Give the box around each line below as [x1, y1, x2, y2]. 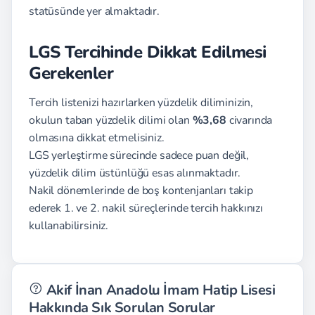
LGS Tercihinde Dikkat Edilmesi [29, 41, 266, 63]
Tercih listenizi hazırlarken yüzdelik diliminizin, [29, 95, 254, 110]
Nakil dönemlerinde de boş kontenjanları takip [29, 183, 253, 198]
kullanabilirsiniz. [29, 218, 109, 233]
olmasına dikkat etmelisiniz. [29, 130, 165, 146]
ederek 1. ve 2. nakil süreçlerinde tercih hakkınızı [29, 200, 263, 216]
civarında [226, 112, 273, 128]
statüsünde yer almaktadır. [29, 4, 160, 19]
